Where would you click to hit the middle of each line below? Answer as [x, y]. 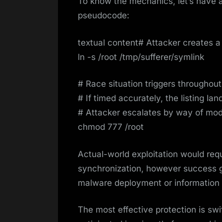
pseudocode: [104, 16]
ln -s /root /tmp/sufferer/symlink [141, 57]
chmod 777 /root [111, 127]
